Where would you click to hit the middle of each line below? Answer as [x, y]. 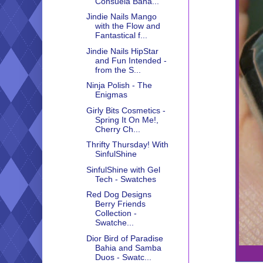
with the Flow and [127, 26]
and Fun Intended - [131, 60]
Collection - [116, 213]
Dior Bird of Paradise [124, 238]
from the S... [118, 70]
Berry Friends [120, 204]
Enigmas [111, 95]
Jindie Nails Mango [121, 17]
